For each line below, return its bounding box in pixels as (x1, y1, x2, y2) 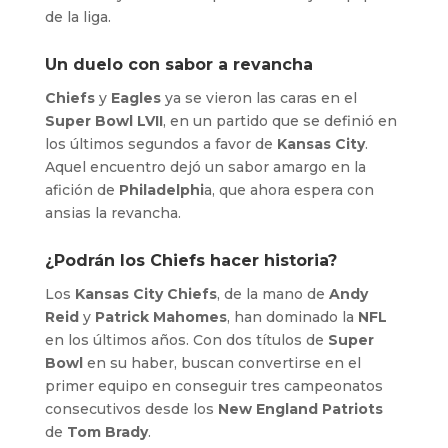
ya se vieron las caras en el (164, 88, 357, 107)
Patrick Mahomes (94, 307, 227, 326)
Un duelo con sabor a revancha (44, 54, 313, 74)
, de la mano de (216, 284, 329, 303)
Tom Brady (66, 422, 148, 441)
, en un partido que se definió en (162, 111, 397, 130)
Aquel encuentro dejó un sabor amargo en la (44, 157, 366, 176)
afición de (44, 180, 119, 199)
